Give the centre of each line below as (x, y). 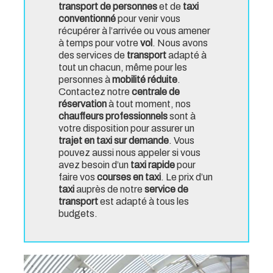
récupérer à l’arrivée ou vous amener (134, 31)
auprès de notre (109, 190)
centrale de (156, 92)
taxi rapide (152, 165)
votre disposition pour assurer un (126, 129)
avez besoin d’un (94, 165)
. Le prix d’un (187, 177)
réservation (83, 104)
